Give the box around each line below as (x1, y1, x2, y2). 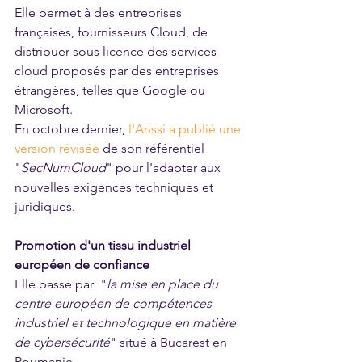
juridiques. (15, 199, 75, 215)
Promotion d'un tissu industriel (15, 238, 194, 254)
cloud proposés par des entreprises (15, 63, 222, 79)
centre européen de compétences (15, 296, 215, 312)
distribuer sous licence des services (15, 44, 220, 60)
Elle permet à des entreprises (15, 5, 185, 21)
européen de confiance (15, 257, 149, 273)
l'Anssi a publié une (128, 121, 244, 137)
